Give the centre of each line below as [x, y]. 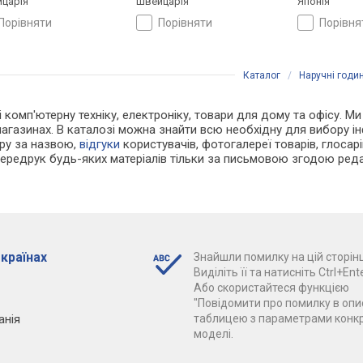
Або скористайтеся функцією [271, 287]
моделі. [213, 333]
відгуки [100, 144]
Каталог [262, 75]
